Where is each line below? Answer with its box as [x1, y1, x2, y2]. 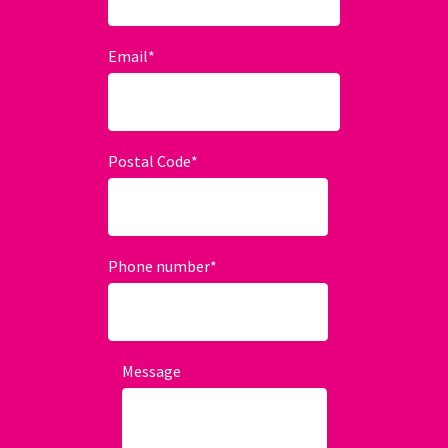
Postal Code [108, 150, 191, 171]
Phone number [108, 255, 210, 276]
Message [121, 360, 181, 381]
